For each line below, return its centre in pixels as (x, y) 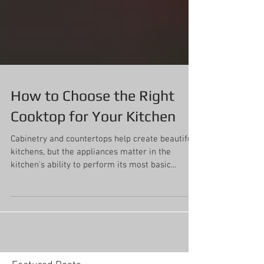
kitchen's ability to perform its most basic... (93, 197)
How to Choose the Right (93, 128)
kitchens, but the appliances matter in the (91, 184)
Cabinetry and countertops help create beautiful (103, 171)
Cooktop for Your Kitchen (93, 148)
